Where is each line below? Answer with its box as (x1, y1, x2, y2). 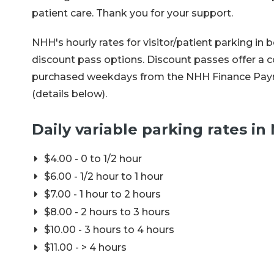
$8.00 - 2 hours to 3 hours (44, 206, 170, 218)
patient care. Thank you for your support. (32, 7, 233, 19)
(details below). (32, 87, 107, 100)
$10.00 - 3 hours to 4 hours (44, 223, 174, 235)
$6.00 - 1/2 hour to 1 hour (44, 170, 163, 182)
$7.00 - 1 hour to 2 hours (44, 188, 161, 200)
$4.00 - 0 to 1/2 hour (44, 152, 142, 165)
